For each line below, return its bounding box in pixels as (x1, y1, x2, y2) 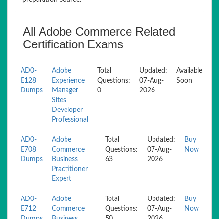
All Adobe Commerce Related (23, 25, 175, 38)
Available (176, 67, 202, 74)
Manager (52, 87, 78, 94)
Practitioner (52, 166, 88, 173)
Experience (52, 77, 85, 84)
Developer (52, 107, 83, 113)
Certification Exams (23, 38, 123, 51)
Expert (52, 175, 71, 182)
